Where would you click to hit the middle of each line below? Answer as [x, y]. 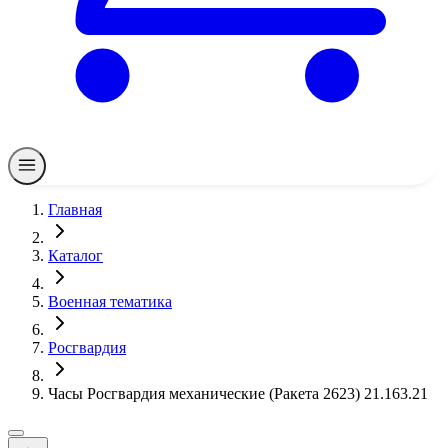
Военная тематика [110, 301]
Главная [75, 209]
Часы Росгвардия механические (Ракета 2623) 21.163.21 [238, 393]
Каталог [75, 255]
